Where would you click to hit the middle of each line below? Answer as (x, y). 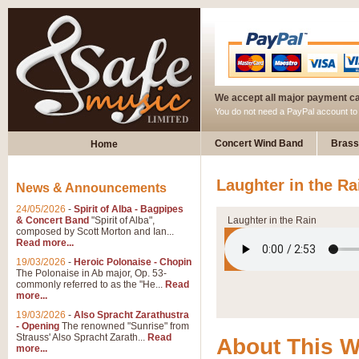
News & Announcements (91, 188)
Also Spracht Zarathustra (131, 315)
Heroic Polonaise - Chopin (133, 262)
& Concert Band (52, 220)
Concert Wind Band (259, 143)
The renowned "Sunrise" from (124, 326)
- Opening (38, 326)
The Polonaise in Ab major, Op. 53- (91, 273)
